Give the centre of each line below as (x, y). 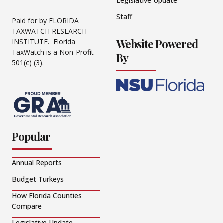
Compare (27, 206)
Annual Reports (37, 163)
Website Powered (157, 44)
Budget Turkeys (38, 179)
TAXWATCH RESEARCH (49, 31)
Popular (31, 137)
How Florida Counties (47, 196)
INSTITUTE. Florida (44, 41)
